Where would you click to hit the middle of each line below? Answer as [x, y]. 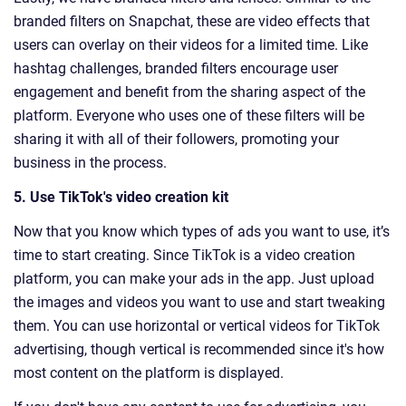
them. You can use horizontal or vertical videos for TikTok [197, 326]
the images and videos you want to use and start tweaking [199, 303]
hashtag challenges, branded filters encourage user [176, 69]
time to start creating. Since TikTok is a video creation [184, 256]
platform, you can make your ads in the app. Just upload [194, 279]
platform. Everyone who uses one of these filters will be [189, 116]
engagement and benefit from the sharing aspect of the [189, 92]
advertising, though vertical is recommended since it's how [199, 350]
